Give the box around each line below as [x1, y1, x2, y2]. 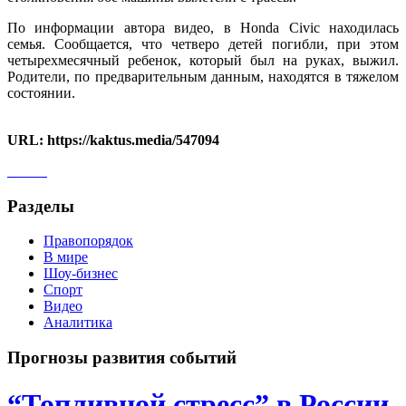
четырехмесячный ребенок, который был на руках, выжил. [7, 52, 399, 68]
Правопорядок [43, 233, 133, 249]
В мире [43, 249, 88, 266]
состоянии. [7, 84, 75, 101]
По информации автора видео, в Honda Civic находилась [7, 19, 399, 35]
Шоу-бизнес [43, 266, 118, 282]
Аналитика [43, 314, 112, 331]
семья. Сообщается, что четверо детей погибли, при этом [7, 35, 399, 52]
